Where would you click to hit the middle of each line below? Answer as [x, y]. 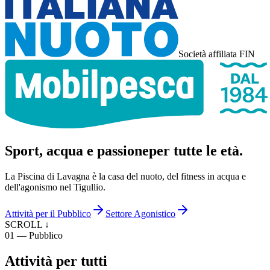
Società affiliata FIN [217, 54]
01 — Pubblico [34, 235]
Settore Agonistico [140, 213]
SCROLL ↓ [27, 221]
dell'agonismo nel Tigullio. [55, 187]
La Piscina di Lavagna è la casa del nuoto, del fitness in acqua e [125, 176]
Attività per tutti [56, 261]
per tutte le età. [196, 150]
